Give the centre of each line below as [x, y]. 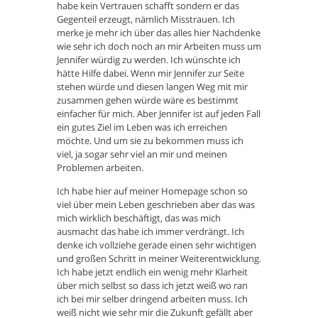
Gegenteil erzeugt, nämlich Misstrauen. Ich [146, 20]
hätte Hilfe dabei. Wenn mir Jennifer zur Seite [150, 73]
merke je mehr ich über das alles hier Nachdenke [159, 33]
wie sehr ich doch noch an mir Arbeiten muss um [159, 46]
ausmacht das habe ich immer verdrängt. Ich [150, 232]
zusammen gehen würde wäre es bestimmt [148, 100]
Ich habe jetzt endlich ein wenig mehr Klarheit [152, 272]
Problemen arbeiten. [100, 168]
